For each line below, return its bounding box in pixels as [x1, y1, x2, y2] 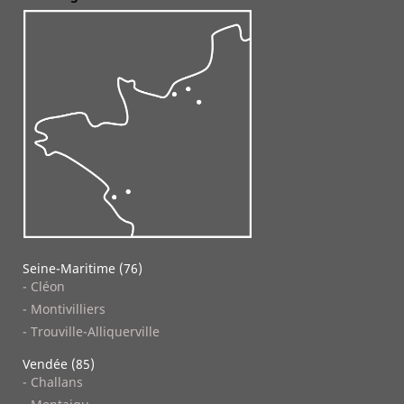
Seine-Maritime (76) [23, 259, 142, 277]
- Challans [23, 372, 83, 390]
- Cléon [23, 277, 65, 295]
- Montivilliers [23, 299, 106, 317]
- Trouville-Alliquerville [23, 322, 160, 340]
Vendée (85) [23, 354, 95, 372]
